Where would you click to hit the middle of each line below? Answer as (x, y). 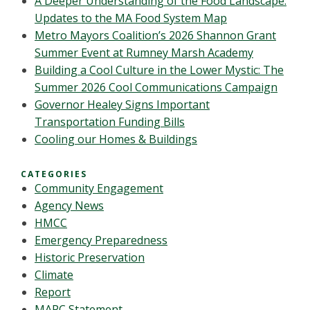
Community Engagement (99, 188)
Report (53, 292)
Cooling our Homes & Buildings (116, 139)
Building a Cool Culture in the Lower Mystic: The (159, 70)
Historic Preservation (90, 257)
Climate (54, 275)
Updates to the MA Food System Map (131, 18)
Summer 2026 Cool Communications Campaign (156, 87)
